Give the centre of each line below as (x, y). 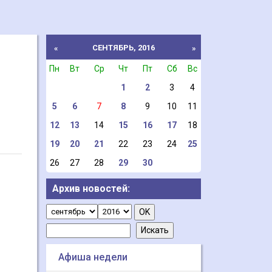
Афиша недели (93, 257)
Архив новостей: (91, 189)
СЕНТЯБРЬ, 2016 (123, 48)
